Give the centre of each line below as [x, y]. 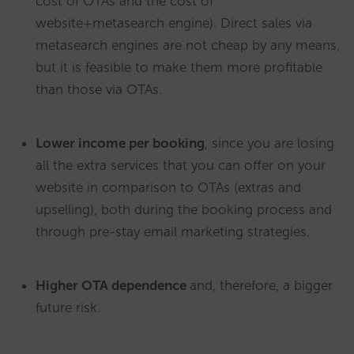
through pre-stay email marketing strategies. [173, 231]
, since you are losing [269, 143]
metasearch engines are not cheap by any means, [188, 45]
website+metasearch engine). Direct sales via [174, 23]
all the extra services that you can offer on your [181, 165]
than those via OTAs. [99, 89]
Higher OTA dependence [113, 285]
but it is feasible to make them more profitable [179, 67]
